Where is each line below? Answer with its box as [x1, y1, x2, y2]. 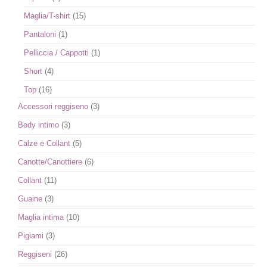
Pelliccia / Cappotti [24, 48, 89, 57]
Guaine [18, 194, 42, 203]
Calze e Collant [18, 139, 70, 148]
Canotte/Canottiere [18, 157, 82, 166]
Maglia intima [18, 213, 64, 222]
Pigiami [18, 231, 44, 240]
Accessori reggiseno [18, 102, 88, 111]
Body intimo [18, 120, 59, 129]
